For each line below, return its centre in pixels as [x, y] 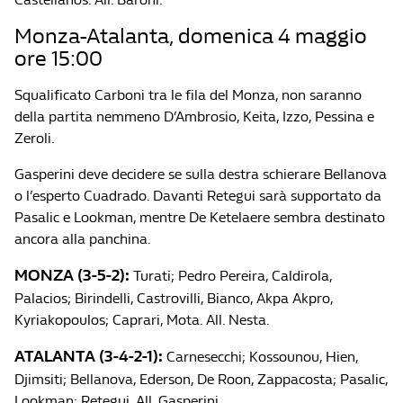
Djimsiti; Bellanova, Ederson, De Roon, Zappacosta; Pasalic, [201, 379]
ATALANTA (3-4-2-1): [89, 357]
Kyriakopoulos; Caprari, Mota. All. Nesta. [142, 320]
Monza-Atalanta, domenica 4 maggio [191, 36]
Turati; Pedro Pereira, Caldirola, [231, 276]
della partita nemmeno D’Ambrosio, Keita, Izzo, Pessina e [194, 116]
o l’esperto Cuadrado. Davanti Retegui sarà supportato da [198, 196]
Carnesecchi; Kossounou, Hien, [260, 357]
